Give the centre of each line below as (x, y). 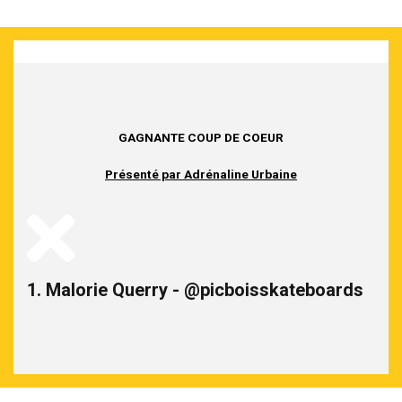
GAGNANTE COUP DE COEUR (201, 137)
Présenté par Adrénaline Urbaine (201, 174)
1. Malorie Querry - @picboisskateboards (195, 289)
